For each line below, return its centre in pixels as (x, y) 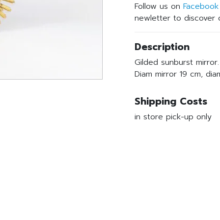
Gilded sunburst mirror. (177, 62)
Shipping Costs (171, 101)
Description (162, 47)
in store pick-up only (173, 117)
